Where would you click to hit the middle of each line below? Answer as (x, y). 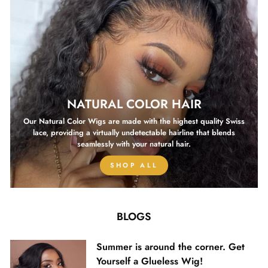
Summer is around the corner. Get (170, 247)
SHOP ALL (134, 165)
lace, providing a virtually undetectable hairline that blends (134, 133)
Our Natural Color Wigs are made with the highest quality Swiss (134, 121)
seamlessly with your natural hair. (134, 144)
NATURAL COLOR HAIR (134, 104)
